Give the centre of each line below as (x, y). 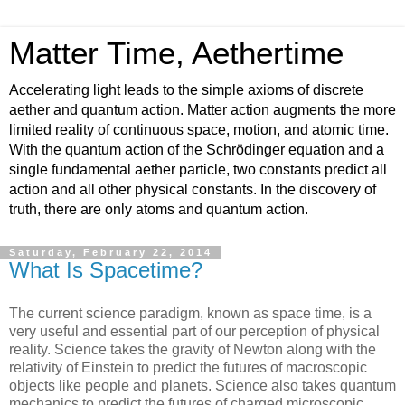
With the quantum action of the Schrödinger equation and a (197, 150)
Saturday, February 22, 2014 (111, 252)
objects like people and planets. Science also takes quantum (202, 385)
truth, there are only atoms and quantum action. (159, 209)
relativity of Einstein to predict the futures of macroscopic (188, 367)
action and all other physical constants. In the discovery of (193, 189)
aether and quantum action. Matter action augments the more (202, 110)
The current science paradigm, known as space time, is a (190, 313)
